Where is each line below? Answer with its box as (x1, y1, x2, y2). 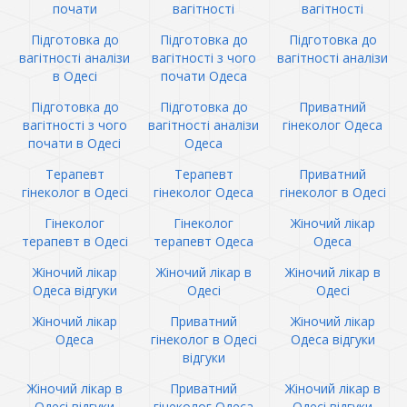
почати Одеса (160, 67, 247, 84)
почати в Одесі (28, 134, 121, 152)
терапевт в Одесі (21, 233, 128, 250)
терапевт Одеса (154, 233, 253, 250)
